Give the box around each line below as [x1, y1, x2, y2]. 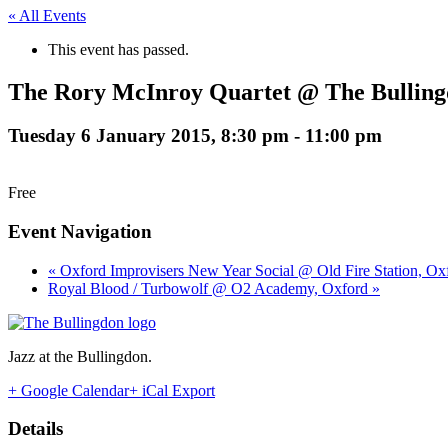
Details [8, 418, 63, 440]
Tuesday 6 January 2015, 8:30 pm [8, 125, 289, 147]
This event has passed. [48, 40, 189, 58]
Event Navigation [8, 220, 152, 242]
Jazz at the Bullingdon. [8, 347, 152, 365]
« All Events [8, 6, 86, 24]
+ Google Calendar [8, 381, 129, 399]
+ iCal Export [129, 381, 215, 399]
